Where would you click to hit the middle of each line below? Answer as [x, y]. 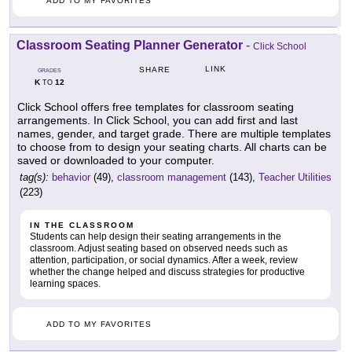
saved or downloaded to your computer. [116, 161]
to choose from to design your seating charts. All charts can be [172, 147]
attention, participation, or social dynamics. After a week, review [164, 260]
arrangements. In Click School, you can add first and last [158, 121]
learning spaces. [65, 284]
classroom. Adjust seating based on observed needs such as [159, 249]
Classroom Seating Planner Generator [130, 46]
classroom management [172, 178]
